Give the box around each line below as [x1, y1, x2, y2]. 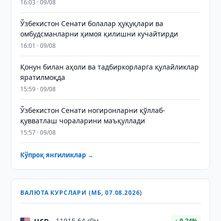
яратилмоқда [20, 73, 66, 82]
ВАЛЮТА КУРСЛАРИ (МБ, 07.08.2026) [20, 188, 143, 197]
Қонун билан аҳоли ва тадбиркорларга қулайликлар [20, 62, 199, 72]
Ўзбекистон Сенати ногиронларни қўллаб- [20, 106, 166, 115]
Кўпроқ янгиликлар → [20, 150, 94, 159]
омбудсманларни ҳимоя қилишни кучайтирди [20, 29, 179, 38]
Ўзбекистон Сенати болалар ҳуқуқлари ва [20, 19, 164, 28]
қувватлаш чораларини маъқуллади [20, 116, 146, 125]
